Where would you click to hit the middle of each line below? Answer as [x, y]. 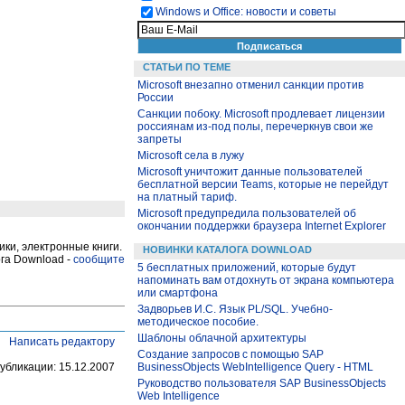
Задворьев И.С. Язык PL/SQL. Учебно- [235, 309]
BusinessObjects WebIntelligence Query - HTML [255, 367]
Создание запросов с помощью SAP [231, 354]
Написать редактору [62, 341]
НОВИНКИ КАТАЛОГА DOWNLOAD [227, 250]
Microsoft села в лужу [191, 155]
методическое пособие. [198, 322]
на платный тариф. [187, 197]
